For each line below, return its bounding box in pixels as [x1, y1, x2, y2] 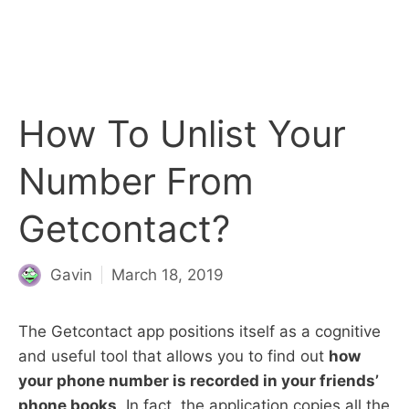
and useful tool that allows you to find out [18, 346, 329, 365]
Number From [18, 159, 254, 204]
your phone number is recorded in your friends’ [18, 371, 379, 390]
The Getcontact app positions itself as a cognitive [18, 321, 381, 341]
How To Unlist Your [18, 111, 346, 156]
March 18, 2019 [111, 265, 224, 284]
